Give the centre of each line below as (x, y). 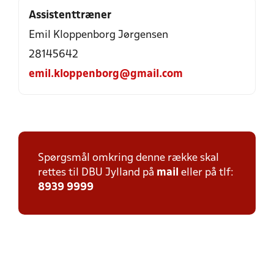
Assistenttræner (70, 16)
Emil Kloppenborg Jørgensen (98, 35)
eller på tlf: (206, 173)
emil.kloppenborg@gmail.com (106, 74)
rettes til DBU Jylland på (97, 173)
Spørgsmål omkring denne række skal (128, 158)
